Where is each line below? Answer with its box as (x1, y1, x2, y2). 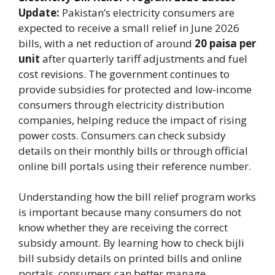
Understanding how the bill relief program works (18, 190, 256, 204)
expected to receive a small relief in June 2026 (18, 20, 239, 35)
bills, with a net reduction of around (18, 36, 195, 50)
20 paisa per (195, 36, 256, 50)
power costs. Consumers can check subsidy (18, 128, 226, 142)
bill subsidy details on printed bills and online (18, 251, 242, 266)
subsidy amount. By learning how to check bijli (18, 236, 244, 250)
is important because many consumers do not (18, 205, 241, 220)
